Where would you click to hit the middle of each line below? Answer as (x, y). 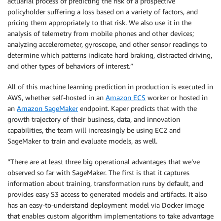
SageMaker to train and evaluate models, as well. (82, 141)
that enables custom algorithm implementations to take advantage (110, 216)
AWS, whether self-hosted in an (56, 97)
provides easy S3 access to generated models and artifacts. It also (107, 194)
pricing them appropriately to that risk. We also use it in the (99, 22)
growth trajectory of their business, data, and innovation (94, 119)
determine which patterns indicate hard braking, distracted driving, (110, 55)
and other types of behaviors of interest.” (70, 66)
